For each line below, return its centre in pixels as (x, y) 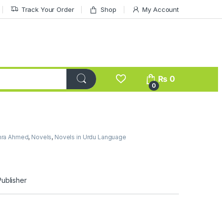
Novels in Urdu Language (90, 137)
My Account (161, 9)
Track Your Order (48, 9)
